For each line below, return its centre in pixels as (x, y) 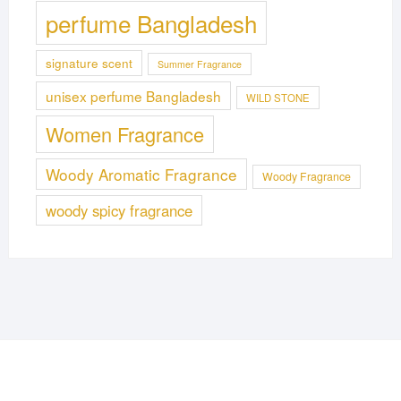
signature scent (89, 62)
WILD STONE (277, 97)
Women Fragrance (124, 133)
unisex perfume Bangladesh (133, 95)
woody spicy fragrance (119, 210)
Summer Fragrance (199, 64)
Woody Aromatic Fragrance (141, 174)
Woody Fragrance (306, 176)
